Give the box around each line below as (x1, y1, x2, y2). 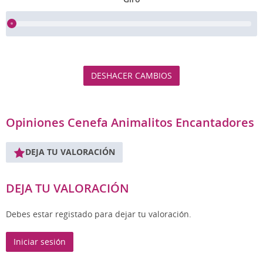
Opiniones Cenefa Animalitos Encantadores (6, 114, 254, 130)
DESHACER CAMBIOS (91, 69, 172, 81)
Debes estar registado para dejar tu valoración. (6, 208, 191, 220)
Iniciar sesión (14, 235, 66, 247)
